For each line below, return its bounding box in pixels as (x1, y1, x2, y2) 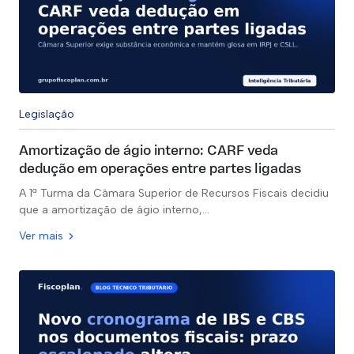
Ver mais (19, 229, 63, 243)
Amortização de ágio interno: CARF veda (19, 144, 278, 159)
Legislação (19, 107, 74, 121)
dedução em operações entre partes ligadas (19, 162, 301, 177)
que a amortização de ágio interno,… (19, 203, 209, 217)
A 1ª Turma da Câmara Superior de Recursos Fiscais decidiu (19, 186, 329, 200)
